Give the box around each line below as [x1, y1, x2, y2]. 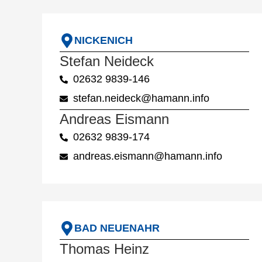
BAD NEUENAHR [74, 222, 160, 235]
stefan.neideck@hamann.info [73, 92, 209, 105]
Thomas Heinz [60, 241, 149, 257]
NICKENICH [74, 35, 133, 47]
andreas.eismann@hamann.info [73, 150, 222, 163]
